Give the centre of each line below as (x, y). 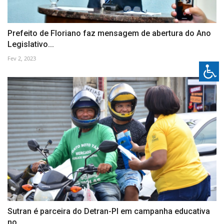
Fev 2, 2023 (22, 58)
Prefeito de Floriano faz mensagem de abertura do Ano (109, 33)
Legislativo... (31, 44)
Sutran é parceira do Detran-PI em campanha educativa (109, 211)
